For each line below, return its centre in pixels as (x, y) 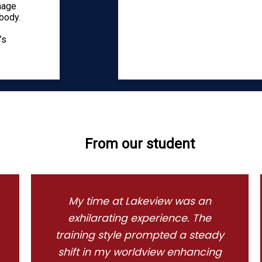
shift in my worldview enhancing (139, 252)
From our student (140, 144)
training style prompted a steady (139, 235)
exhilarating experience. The (140, 218)
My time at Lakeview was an (139, 201)
